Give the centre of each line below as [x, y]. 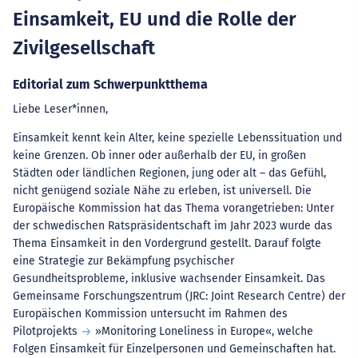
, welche [292, 331]
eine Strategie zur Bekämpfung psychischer [123, 261]
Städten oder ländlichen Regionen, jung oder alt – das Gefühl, [169, 173]
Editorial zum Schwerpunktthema [110, 84]
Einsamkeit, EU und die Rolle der [155, 19]
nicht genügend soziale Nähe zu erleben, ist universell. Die [162, 191]
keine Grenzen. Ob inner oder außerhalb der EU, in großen [159, 155]
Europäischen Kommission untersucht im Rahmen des [150, 314]
